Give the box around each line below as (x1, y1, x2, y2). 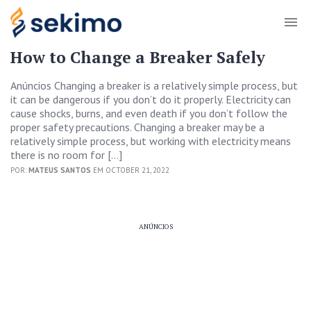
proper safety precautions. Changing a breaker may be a (10, 120, 264, 134)
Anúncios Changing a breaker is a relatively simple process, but (10, 78, 298, 92)
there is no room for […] (10, 148, 122, 162)
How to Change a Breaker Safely (10, 47, 265, 68)
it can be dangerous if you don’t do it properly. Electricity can (10, 92, 291, 106)
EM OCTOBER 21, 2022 (91, 165, 169, 175)
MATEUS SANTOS (28, 165, 91, 175)
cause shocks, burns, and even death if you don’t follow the (10, 106, 287, 120)
